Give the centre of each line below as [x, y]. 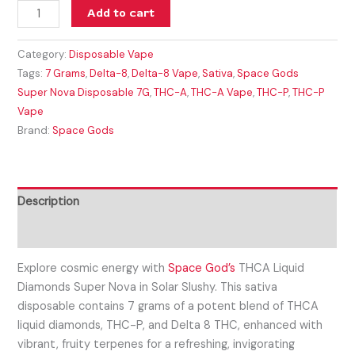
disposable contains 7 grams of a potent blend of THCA [168, 307]
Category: [44, 55]
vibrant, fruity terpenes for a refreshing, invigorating [157, 345]
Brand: [35, 131]
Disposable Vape [112, 55]
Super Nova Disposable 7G [84, 93]
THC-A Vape [222, 93]
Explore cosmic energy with [93, 269]
